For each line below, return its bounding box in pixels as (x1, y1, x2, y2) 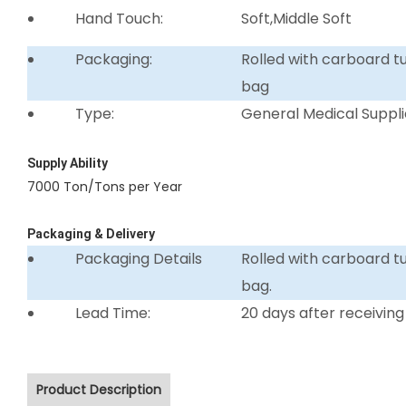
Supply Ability (27, 155, 108, 170)
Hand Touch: (74, 7, 163, 29)
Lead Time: (74, 302, 150, 324)
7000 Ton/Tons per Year (27, 177, 182, 196)
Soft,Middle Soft (241, 7, 353, 29)
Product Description (36, 380, 161, 399)
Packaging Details (74, 247, 202, 269)
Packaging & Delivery (27, 226, 155, 241)
